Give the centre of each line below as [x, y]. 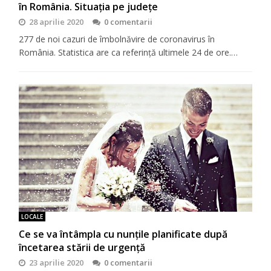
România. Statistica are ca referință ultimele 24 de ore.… [129, 53]
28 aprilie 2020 [57, 22]
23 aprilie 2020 [57, 262]
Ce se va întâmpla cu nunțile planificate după [123, 234]
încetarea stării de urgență [82, 247]
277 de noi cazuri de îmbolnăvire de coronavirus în [117, 39]
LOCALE [32, 216]
